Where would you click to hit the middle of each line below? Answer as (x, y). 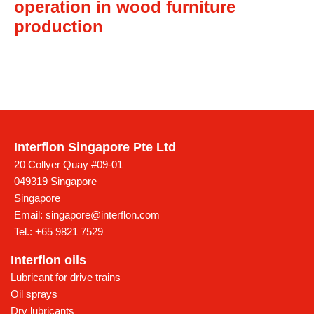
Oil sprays (34, 294)
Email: (30, 215)
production (59, 27)
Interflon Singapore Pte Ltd (95, 148)
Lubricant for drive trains (66, 278)
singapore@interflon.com (103, 215)
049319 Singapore (55, 182)
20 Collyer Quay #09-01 (68, 165)
